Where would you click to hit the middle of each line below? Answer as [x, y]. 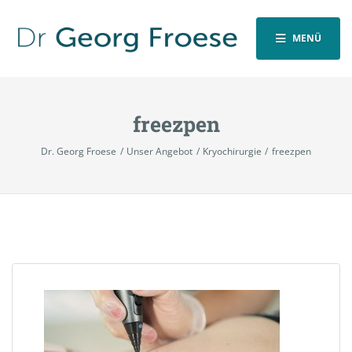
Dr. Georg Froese [79, 152]
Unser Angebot [160, 152]
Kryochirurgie [232, 152]
